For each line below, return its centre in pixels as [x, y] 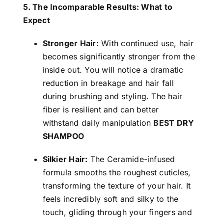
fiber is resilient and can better [101, 109]
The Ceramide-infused [131, 159]
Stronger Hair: [70, 43]
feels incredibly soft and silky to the [110, 199]
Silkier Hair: [65, 159]
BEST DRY [174, 123]
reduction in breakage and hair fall [108, 83]
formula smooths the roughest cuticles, [117, 172]
